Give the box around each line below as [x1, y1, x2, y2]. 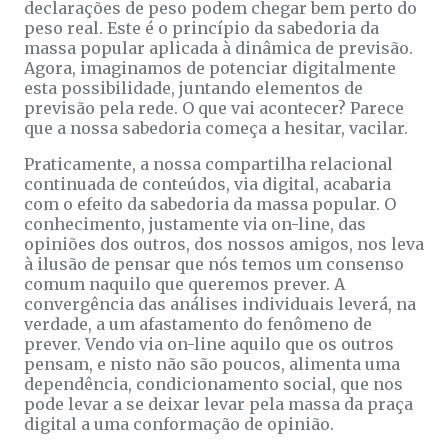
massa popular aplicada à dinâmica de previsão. [24, 37, 413, 58]
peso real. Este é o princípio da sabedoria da [24, 17, 379, 38]
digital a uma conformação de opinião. [24, 413, 334, 434]
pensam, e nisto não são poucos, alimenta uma [24, 353, 400, 374]
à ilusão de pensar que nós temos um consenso [24, 253, 404, 274]
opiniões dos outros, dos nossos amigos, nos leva [24, 233, 424, 254]
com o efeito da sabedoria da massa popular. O [24, 193, 396, 214]
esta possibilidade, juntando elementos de [24, 77, 363, 98]
